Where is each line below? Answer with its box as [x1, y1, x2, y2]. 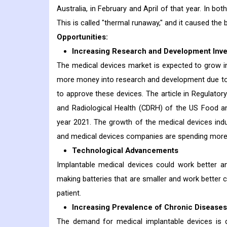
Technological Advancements [72, 146, 178, 156]
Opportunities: [57, 32, 108, 42]
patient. [57, 188, 81, 198]
